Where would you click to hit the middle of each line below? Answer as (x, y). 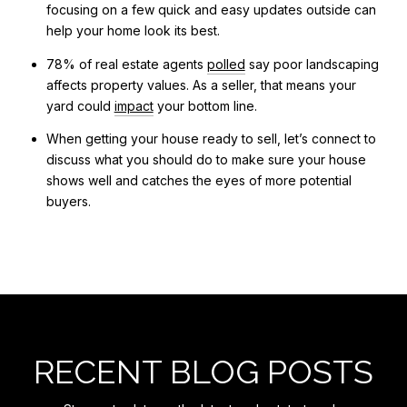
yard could (80, 105)
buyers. (68, 202)
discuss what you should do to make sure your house (206, 160)
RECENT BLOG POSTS (203, 371)
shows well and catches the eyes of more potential (199, 181)
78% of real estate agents (126, 64)
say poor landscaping (312, 64)
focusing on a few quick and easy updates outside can (211, 10)
